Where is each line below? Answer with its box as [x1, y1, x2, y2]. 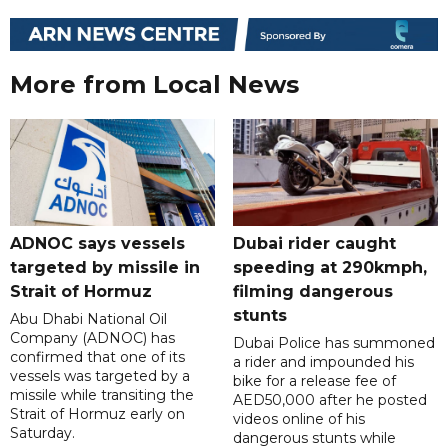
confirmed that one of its [10, 348, 185, 367]
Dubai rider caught [232, 234, 396, 254]
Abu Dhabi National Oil [10, 310, 167, 329]
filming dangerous [232, 282, 393, 302]
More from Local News [10, 70, 299, 100]
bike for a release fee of [232, 372, 396, 391]
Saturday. [10, 424, 75, 443]
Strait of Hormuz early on [10, 405, 185, 424]
